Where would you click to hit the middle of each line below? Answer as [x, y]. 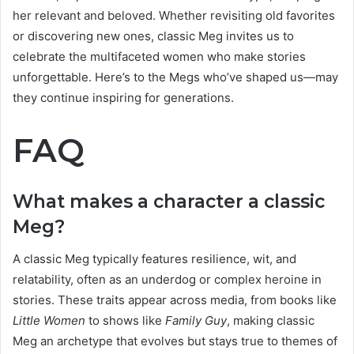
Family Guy [196, 320]
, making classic [271, 320]
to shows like [125, 320]
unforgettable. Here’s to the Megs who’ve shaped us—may [175, 77]
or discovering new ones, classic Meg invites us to [153, 36]
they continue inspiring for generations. [123, 97]
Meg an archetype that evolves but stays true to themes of [175, 341]
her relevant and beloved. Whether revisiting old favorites [174, 15]
